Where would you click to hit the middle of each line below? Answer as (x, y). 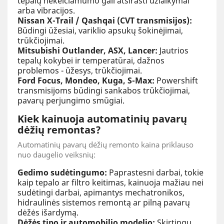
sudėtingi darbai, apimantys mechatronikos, (101, 192)
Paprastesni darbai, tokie (155, 172)
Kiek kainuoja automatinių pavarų (102, 118)
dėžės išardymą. (48, 212)
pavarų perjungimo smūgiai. (71, 100)
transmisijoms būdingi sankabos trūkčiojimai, (104, 90)
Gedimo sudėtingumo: (62, 172)
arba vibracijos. (46, 10)
